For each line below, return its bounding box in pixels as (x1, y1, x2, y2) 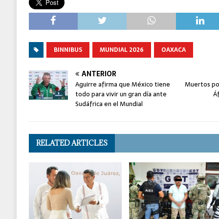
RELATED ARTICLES (36, 138, 108, 148)
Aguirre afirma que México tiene (75, 79, 170, 90)
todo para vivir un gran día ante (75, 89, 167, 100)
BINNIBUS (53, 45, 82, 55)
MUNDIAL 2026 (99, 45, 144, 55)
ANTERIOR (81, 68, 116, 80)
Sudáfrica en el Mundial (75, 99, 143, 109)
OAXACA (161, 45, 186, 55)
